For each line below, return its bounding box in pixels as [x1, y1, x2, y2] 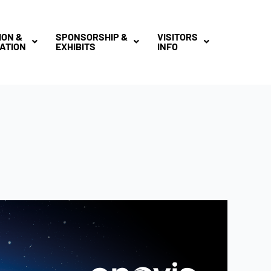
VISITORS [157, 31, 198, 42]
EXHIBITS [55, 41, 96, 52]
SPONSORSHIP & [55, 31, 128, 42]
